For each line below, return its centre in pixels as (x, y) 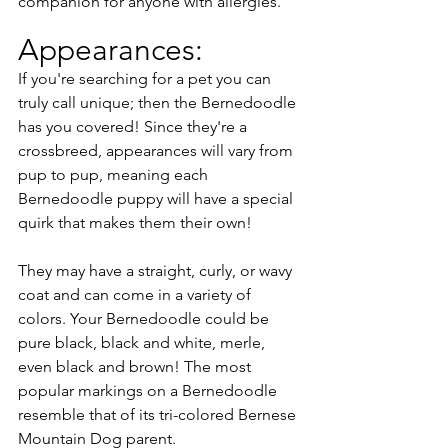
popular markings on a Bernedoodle (149, 390)
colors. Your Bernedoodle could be (145, 318)
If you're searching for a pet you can (146, 78)
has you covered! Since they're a (134, 126)
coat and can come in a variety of (136, 294)
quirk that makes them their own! (137, 222)
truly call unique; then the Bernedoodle (159, 102)
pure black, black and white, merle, (143, 342)
